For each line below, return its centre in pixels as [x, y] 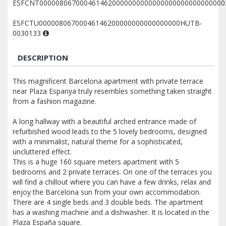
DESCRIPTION [43, 57]
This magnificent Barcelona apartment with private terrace [108, 81]
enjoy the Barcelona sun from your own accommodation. [107, 192]
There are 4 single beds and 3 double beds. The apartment [108, 202]
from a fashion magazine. [54, 101]
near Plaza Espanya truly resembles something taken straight [112, 91]
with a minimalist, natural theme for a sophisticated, [98, 141]
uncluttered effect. [42, 151]
